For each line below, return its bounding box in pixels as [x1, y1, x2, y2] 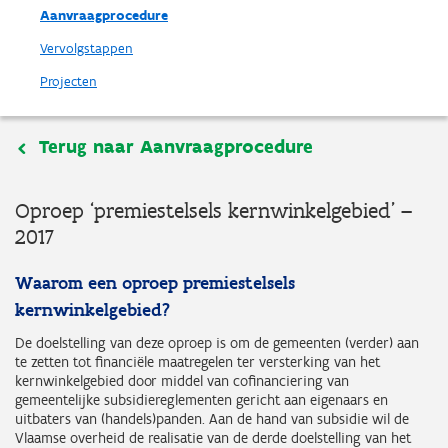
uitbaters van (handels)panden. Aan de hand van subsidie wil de [15, 410, 409, 428]
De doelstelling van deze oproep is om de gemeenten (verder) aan [15, 334, 419, 352]
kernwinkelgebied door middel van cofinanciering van [15, 372, 349, 390]
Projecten [40, 73, 97, 90]
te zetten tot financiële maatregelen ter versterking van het [15, 353, 380, 371]
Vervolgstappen [40, 40, 133, 57]
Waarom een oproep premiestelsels [15, 272, 295, 294]
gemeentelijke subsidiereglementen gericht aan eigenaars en [15, 391, 388, 409]
